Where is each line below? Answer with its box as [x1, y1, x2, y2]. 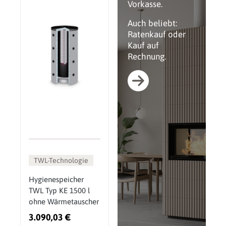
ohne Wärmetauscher [29, 197, 99, 206]
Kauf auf [127, 40, 159, 51]
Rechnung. [127, 51, 166, 62]
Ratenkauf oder [127, 29, 186, 40]
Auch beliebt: [127, 18, 177, 29]
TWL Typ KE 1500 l [29, 186, 90, 195]
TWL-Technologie [34, 156, 88, 165]
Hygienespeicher [29, 175, 84, 184]
